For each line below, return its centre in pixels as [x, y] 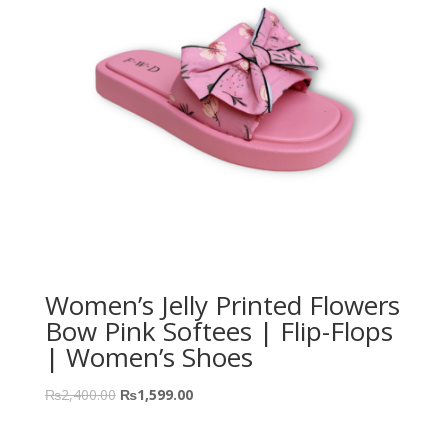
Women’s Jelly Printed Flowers [222, 304]
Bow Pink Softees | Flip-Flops [218, 330]
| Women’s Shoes [148, 356]
